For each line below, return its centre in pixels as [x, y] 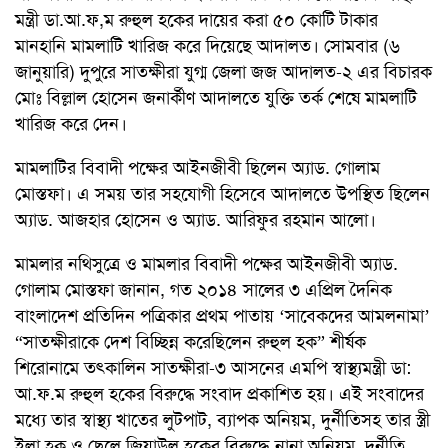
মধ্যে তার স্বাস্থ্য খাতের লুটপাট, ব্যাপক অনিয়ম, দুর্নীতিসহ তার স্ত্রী [222, 419]
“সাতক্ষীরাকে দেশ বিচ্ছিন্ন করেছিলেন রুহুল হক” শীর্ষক [190, 341]
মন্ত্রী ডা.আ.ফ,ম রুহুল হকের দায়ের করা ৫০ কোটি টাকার [196, 19]
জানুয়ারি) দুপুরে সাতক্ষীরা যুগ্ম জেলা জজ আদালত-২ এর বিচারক [223, 71]
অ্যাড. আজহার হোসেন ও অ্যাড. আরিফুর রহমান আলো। [195, 219]
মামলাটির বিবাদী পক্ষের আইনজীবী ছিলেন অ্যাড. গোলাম [197, 167]
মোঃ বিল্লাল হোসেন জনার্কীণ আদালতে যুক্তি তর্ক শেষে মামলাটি [216, 97]
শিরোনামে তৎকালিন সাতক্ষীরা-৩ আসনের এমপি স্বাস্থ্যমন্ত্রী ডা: [213, 367]
